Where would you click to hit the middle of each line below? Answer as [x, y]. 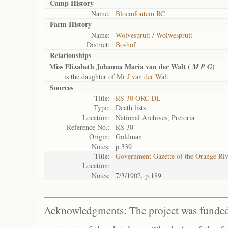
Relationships [70, 55]
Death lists [131, 108]
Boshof [126, 45]
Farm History [71, 24]
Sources [62, 87]
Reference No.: [88, 127]
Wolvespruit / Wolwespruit [154, 35]
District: [98, 45]
